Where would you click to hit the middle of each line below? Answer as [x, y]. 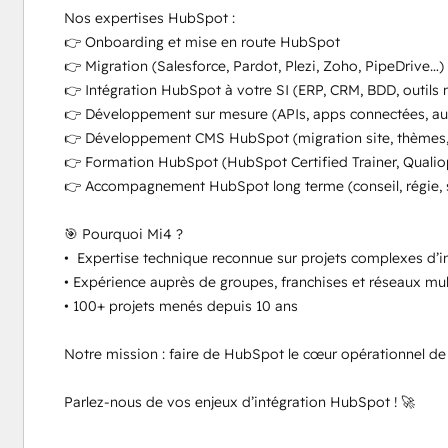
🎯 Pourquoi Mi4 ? [123, 234]
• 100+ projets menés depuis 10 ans [180, 306]
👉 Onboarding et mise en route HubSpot [201, 42]
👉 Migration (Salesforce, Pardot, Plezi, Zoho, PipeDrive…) [253, 66]
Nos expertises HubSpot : [149, 18]
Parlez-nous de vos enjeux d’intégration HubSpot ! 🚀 [239, 402]
